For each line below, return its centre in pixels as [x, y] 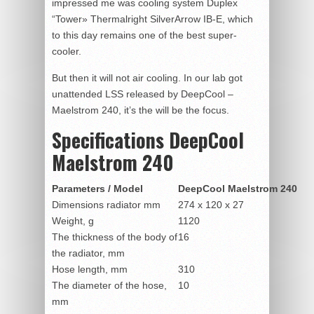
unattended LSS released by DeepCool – [143, 94]
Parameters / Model [97, 188]
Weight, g [73, 220]
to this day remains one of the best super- [144, 35]
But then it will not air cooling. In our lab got [147, 77]
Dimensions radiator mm [106, 204]
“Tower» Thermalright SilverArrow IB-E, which [152, 19]
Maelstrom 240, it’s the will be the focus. [141, 110]
